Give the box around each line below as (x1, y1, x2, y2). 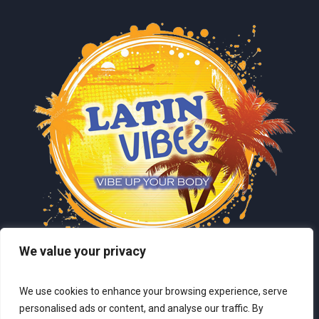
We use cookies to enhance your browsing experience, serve (19, 286, 288, 297)
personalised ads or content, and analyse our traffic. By (19, 303, 263, 314)
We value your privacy (19, 244, 146, 258)
